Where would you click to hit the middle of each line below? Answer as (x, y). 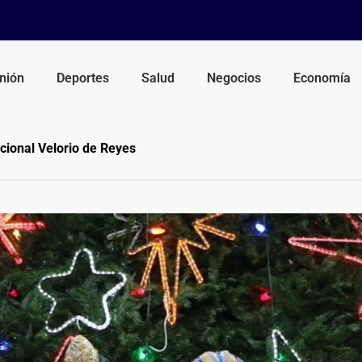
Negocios (234, 78)
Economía (322, 78)
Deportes (83, 78)
